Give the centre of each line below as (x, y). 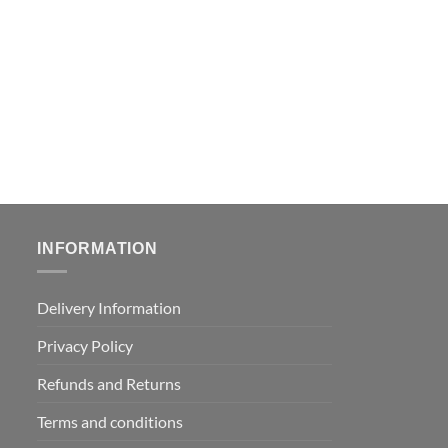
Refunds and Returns (109, 384)
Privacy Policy (85, 346)
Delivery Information (109, 308)
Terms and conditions (110, 422)
